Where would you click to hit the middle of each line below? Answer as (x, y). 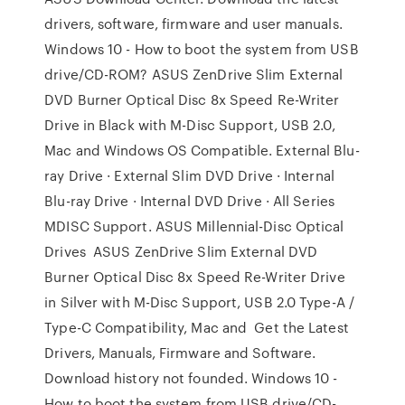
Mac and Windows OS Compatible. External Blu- (202, 150)
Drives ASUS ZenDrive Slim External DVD (181, 251)
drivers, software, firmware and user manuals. (193, 24)
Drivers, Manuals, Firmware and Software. (180, 353)
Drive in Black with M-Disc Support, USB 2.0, (190, 125)
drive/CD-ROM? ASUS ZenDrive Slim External (194, 74)
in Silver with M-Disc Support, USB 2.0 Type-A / (199, 302)
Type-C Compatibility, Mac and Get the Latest (197, 327)
